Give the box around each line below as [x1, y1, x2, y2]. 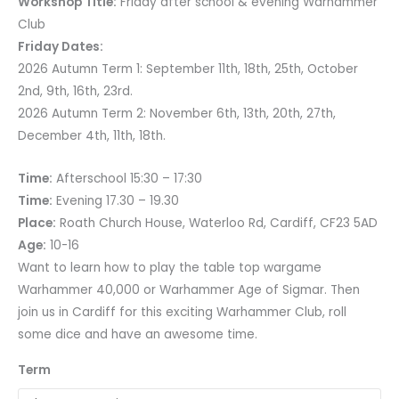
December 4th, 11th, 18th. [18, 126, 166, 144]
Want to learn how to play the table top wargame [18, 259, 322, 277]
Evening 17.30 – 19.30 [53, 192, 179, 210]
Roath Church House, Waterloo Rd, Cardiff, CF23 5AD [56, 215, 378, 232]
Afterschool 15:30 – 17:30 [53, 170, 202, 188]
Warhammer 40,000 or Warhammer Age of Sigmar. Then [18, 281, 360, 299]
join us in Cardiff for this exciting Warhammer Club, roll [18, 304, 346, 322]
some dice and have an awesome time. [18, 326, 257, 344]
